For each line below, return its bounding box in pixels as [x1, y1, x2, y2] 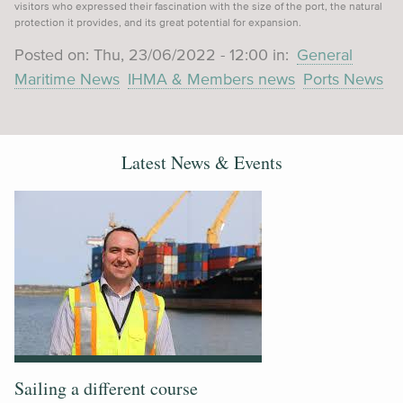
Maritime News [14, 70, 120, 89]
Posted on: [14, 46, 94, 65]
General [297, 46, 353, 65]
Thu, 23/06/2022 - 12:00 [94, 46, 268, 65]
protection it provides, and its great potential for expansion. [14, 15, 301, 28]
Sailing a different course [14, 376, 198, 401]
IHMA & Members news [128, 70, 295, 89]
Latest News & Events [121, 150, 282, 175]
